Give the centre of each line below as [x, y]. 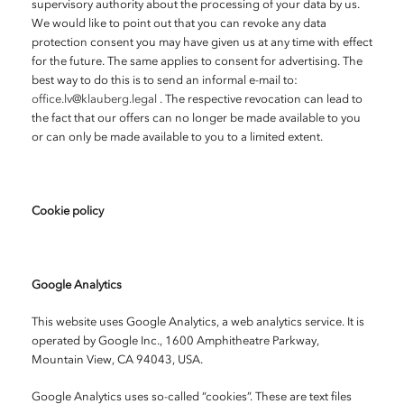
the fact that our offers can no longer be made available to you [196, 119]
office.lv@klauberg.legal [94, 100]
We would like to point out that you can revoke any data [179, 24]
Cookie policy [68, 211]
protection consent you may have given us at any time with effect [202, 43]
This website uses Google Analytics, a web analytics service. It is [198, 322]
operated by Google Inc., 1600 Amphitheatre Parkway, [175, 341]
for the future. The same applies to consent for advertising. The [197, 62]
